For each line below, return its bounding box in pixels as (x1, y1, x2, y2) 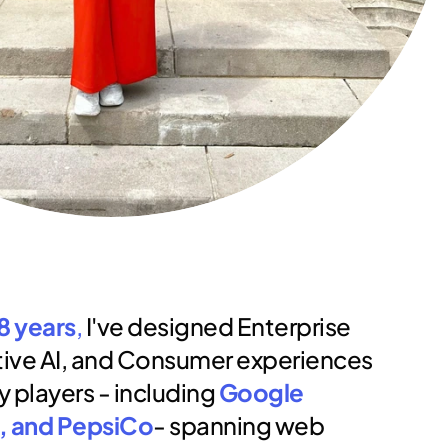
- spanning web (153, 410, 325, 440)
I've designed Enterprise (82, 311, 351, 341)
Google (218, 377, 304, 407)
